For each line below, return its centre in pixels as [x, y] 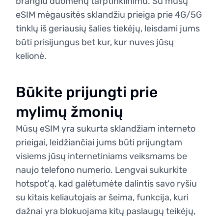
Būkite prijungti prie [87, 92]
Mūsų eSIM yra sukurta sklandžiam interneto [106, 129]
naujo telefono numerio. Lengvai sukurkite [101, 170]
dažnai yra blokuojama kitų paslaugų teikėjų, [106, 211]
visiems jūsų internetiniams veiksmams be [101, 156]
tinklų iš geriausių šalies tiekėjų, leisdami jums [108, 28]
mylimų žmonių [69, 112]
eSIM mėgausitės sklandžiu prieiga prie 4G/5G [109, 15]
